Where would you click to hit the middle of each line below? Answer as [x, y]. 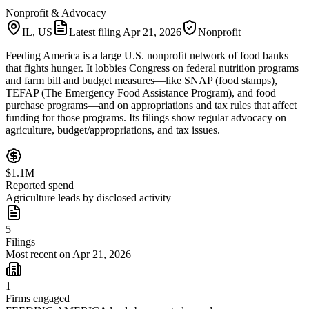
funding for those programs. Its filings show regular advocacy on [146, 117]
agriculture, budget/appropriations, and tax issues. [113, 130]
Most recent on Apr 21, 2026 [68, 254]
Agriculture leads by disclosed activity [88, 197]
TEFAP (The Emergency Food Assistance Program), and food [141, 92]
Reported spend [40, 185]
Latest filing [96, 32]
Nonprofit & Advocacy [56, 12]
